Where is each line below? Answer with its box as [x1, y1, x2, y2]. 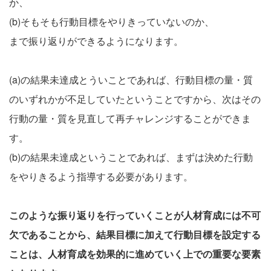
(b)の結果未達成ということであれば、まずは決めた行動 [9, 150, 253, 165]
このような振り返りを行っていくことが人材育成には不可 [9, 208, 261, 223]
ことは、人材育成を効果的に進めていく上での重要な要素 [9, 247, 261, 261]
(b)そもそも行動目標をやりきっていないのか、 [9, 15, 214, 29]
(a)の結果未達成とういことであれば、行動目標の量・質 [9, 73, 253, 87]
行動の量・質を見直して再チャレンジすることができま [9, 111, 251, 126]
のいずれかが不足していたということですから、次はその [9, 92, 261, 106]
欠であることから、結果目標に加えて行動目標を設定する [9, 227, 261, 242]
